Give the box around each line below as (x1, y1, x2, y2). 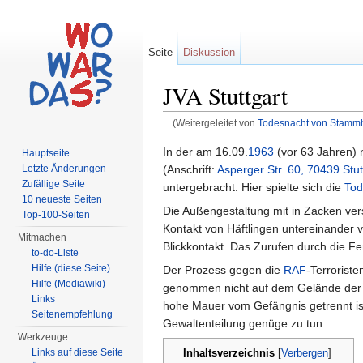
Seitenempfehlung (32, 309, 113, 320)
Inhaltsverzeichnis (182, 346, 275, 359)
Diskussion (183, 46, 236, 58)
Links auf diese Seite (32, 347, 124, 358)
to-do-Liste (32, 247, 79, 258)
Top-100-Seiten (22, 209, 91, 220)
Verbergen (280, 347, 328, 359)
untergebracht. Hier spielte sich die (163, 180, 344, 194)
